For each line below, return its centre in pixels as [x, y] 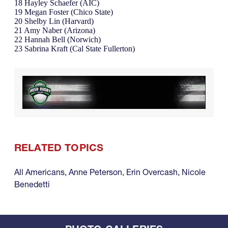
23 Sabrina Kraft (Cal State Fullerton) [75, 48]
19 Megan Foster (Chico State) [64, 12]
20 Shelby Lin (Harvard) [54, 21]
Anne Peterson [95, 172]
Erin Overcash [152, 172]
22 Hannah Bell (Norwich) [58, 39]
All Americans [39, 172]
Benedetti [32, 184]
